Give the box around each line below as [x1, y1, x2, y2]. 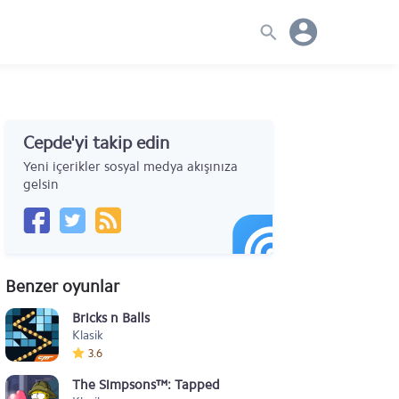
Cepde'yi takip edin [23, 132, 169, 153]
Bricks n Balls [72, 310, 150, 326]
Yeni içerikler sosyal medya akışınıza [23, 159, 238, 175]
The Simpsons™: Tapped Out [72, 377, 247, 393]
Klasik [72, 328, 103, 343]
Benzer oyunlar [5, 276, 119, 297]
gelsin [23, 176, 59, 192]
